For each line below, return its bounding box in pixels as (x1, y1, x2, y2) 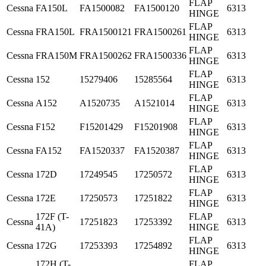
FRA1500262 (80, 50, 132, 61)
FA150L (36, 2, 68, 13)
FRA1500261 (134, 26, 186, 37)
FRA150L (36, 26, 75, 37)
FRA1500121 (80, 26, 132, 37)
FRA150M (36, 50, 77, 61)
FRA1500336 (134, 50, 186, 61)
